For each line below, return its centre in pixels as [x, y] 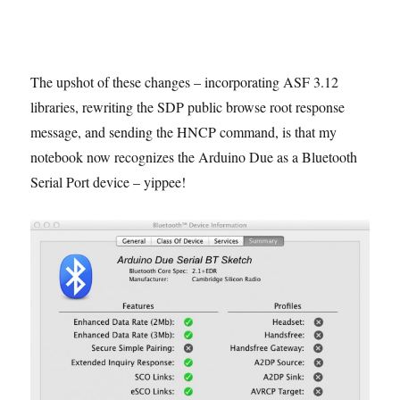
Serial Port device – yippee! [108, 181]
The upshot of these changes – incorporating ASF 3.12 [185, 81]
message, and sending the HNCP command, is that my [184, 131]
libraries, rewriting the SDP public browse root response [188, 106]
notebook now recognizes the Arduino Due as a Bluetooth [194, 156]
